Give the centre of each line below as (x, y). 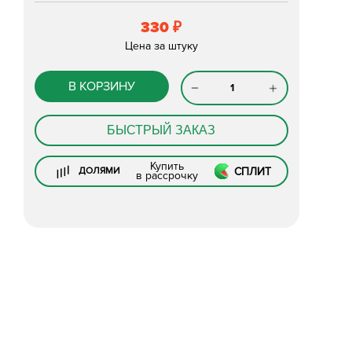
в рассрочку (167, 176)
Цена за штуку (161, 46)
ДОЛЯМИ (100, 171)
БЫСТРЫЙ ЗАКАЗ (161, 130)
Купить (167, 166)
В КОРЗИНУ (101, 86)
